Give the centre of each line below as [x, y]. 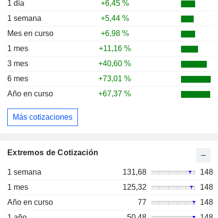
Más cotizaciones [43, 117]
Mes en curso [30, 34]
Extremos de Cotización [53, 152]
